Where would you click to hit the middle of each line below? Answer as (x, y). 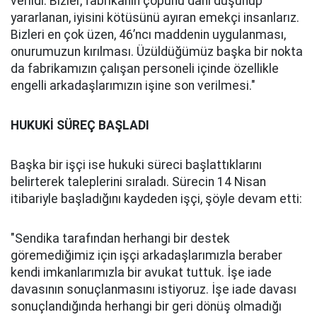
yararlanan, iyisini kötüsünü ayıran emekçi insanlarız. (155, 18)
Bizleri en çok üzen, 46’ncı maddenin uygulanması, (148, 35)
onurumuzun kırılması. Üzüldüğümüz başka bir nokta (157, 52)
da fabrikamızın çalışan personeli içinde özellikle (145, 69)
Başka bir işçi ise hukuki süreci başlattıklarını (136, 165)
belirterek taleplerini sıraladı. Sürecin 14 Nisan (138, 182)
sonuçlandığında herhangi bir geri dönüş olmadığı (146, 306)
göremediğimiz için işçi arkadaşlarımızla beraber (146, 255)
